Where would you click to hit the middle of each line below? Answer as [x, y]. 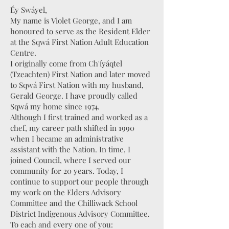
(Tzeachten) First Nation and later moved [80, 74]
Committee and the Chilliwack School [74, 203]
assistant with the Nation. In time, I [70, 149]
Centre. [23, 53]
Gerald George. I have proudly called [74, 96]
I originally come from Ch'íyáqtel [66, 63]
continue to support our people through [79, 181]
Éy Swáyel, [29, 10]
